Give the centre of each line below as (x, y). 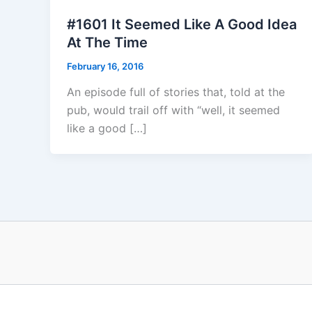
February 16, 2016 (105, 66)
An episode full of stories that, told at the (176, 92)
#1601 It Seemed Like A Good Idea (182, 24)
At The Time (107, 42)
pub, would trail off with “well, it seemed (173, 110)
